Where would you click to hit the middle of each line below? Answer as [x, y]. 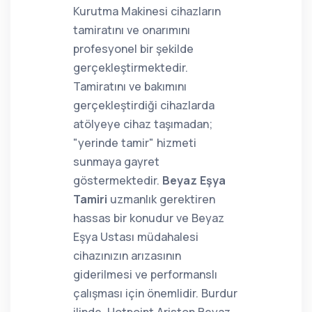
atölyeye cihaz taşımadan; [143, 124]
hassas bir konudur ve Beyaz [149, 218]
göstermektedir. [118, 180]
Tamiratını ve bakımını [130, 86]
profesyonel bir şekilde [133, 49]
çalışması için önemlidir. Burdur [155, 293]
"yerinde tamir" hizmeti [135, 143]
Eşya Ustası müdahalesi [136, 237]
